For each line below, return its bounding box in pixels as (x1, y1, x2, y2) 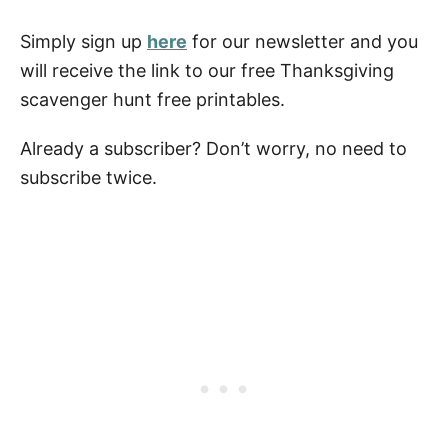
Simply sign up (20, 31, 147, 53)
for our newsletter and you (187, 31, 418, 53)
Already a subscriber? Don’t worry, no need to (20, 138, 407, 160)
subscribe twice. (20, 167, 157, 189)
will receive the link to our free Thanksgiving (20, 60, 394, 82)
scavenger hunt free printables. (20, 89, 285, 111)
